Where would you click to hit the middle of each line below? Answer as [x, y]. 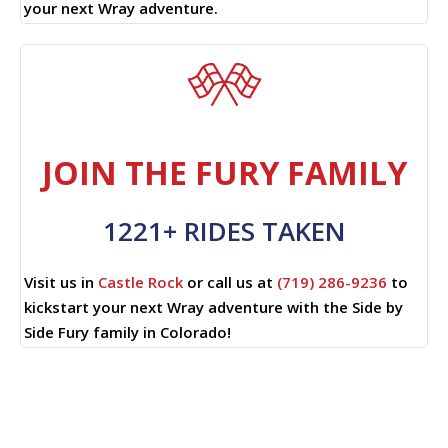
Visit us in [61, 281]
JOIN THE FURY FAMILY [224, 172]
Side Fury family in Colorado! [127, 331]
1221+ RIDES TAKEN [224, 230]
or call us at [230, 281]
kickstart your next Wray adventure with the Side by [213, 306]
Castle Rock [140, 281]
